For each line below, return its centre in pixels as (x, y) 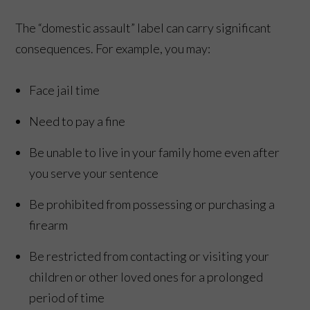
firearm (49, 225)
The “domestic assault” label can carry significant (144, 27)
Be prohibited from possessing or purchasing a (152, 204)
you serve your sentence (94, 173)
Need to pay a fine (77, 121)
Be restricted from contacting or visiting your (149, 256)
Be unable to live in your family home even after (155, 152)
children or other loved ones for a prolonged (146, 276)
